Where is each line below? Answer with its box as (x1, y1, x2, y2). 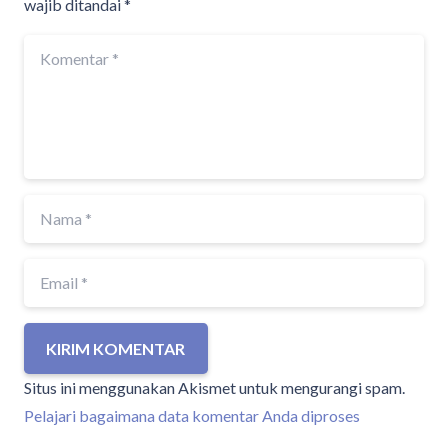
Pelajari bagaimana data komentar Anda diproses (24, 406, 360, 426)
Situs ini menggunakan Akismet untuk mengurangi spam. (24, 378, 405, 398)
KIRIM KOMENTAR (46, 339, 186, 359)
